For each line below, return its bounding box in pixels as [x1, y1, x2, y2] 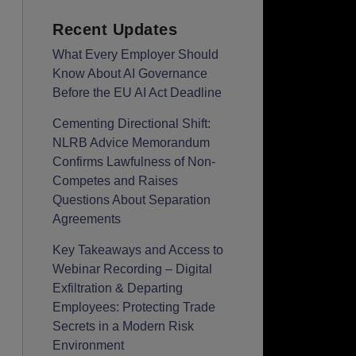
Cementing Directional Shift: [52, 117, 211, 131]
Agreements [52, 212, 122, 226]
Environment [52, 339, 125, 353]
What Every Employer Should [52, 48, 219, 62]
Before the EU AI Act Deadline [52, 86, 222, 100]
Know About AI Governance [52, 67, 208, 81]
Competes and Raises [52, 174, 179, 188]
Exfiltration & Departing [52, 281, 184, 296]
